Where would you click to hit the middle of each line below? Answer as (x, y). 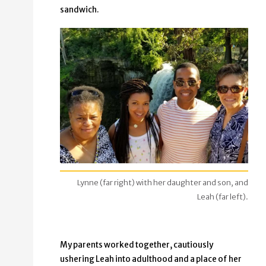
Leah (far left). (223, 197)
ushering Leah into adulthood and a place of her (151, 259)
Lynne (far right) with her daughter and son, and (163, 182)
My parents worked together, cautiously (137, 245)
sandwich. (80, 10)
